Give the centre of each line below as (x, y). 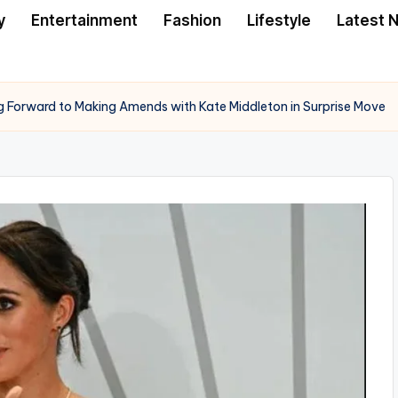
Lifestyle (279, 20)
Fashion (192, 20)
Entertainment (84, 20)
